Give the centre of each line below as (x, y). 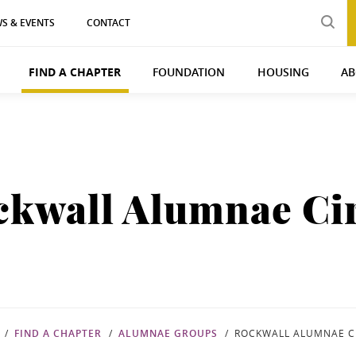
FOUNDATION (189, 72)
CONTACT (109, 23)
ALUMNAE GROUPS (168, 333)
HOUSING (283, 72)
